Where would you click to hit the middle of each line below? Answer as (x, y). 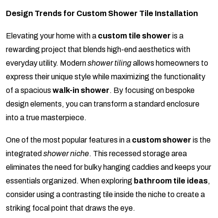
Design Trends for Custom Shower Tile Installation (102, 14)
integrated (25, 154)
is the (201, 140)
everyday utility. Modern (47, 63)
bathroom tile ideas (171, 181)
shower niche (66, 154)
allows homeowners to (170, 63)
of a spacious (29, 91)
